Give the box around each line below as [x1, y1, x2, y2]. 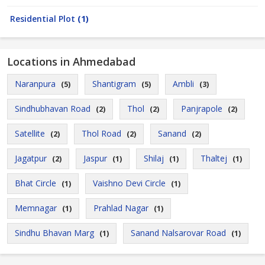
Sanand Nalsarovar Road [131, 227, 226, 238]
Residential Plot [10, 13, 77, 24]
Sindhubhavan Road [15, 103, 91, 114]
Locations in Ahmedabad [7, 54, 135, 69]
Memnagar [15, 202, 57, 214]
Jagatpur [15, 153, 47, 164]
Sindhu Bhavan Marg [15, 227, 94, 238]
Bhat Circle [15, 177, 56, 189]
